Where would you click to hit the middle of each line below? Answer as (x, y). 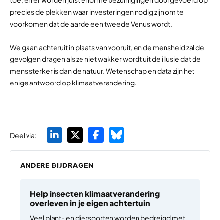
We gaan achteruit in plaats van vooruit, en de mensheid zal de (107, 47)
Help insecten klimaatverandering (95, 193)
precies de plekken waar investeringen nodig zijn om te (97, 12)
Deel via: (23, 135)
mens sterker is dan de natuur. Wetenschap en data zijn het (102, 71)
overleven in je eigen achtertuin (90, 203)
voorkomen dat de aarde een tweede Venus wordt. (91, 23)
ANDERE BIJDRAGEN (57, 165)
